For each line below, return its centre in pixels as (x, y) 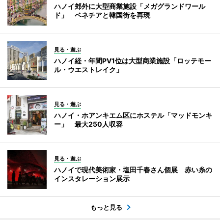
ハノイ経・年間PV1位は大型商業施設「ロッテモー (133, 61)
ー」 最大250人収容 (88, 124)
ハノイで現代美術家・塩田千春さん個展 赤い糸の (133, 170)
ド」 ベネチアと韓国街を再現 (102, 15)
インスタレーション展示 (92, 179)
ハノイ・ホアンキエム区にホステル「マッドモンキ (133, 115)
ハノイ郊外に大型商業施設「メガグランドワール (130, 6)
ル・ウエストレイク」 (88, 69)
